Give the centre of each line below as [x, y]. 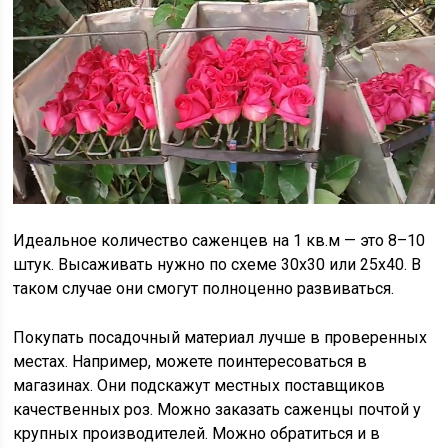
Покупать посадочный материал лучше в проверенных [220, 338]
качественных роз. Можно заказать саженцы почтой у [217, 410]
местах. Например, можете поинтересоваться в [190, 362]
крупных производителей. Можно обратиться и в [197, 434]
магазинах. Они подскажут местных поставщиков [199, 386]
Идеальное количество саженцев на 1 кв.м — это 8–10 [219, 241]
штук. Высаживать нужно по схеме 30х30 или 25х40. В [217, 265]
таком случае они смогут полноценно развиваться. [204, 289]
